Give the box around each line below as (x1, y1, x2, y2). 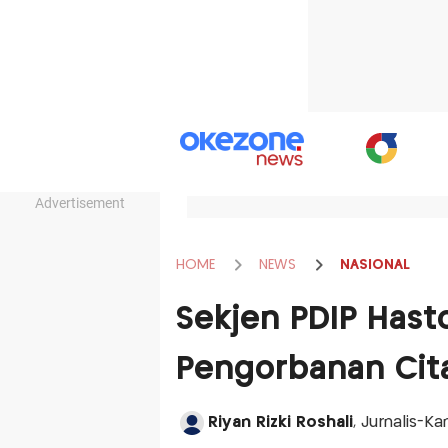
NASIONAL (339, 257, 410, 272)
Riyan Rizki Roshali (207, 415, 353, 430)
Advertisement (35, 195, 125, 211)
